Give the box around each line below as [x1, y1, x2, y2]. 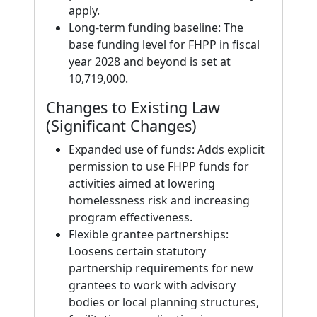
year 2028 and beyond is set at [69, 54, 231, 69]
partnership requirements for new [69, 260, 253, 276]
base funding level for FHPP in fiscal [69, 37, 260, 52]
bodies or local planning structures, [69, 294, 259, 310]
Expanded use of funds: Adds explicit [69, 142, 265, 157]
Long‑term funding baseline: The [69, 20, 243, 35]
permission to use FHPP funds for [69, 158, 249, 174]
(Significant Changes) [46, 115, 197, 136]
